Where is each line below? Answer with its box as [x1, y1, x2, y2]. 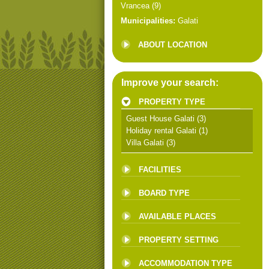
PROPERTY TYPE [139, 97, 205, 106]
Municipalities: [121, 16, 175, 25]
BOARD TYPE [139, 189, 190, 198]
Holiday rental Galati [126, 126, 196, 135]
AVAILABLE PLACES [139, 212, 216, 221]
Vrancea [121, 1, 150, 10]
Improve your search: [121, 77, 219, 88]
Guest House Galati [126, 114, 195, 123]
